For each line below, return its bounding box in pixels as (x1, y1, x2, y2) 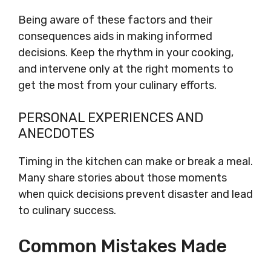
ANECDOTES (18, 125, 94, 142)
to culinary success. (18, 204, 116, 217)
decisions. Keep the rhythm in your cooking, (18, 46, 233, 59)
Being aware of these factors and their (18, 13, 212, 27)
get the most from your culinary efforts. (18, 79, 217, 92)
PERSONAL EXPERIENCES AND (18, 109, 203, 126)
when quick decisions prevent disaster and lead (18, 188, 253, 201)
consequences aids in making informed (18, 30, 212, 43)
